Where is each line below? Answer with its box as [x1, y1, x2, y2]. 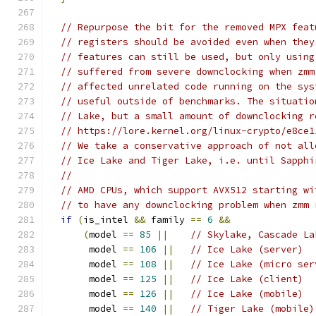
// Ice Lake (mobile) [190, 288, 303, 300]
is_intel [83, 214, 134, 226]
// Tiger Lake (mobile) [190, 303, 315, 315]
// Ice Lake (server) [190, 243, 303, 255]
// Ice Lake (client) [190, 273, 303, 285]
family [145, 214, 190, 226]
